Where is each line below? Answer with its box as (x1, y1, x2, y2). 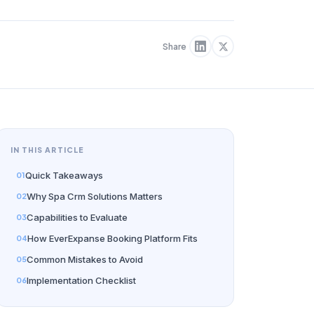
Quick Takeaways (25, 170, 103, 182)
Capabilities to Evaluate (27, 212, 128, 224)
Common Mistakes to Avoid (27, 254, 143, 266)
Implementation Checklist (27, 275, 136, 287)
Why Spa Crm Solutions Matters (27, 191, 163, 203)
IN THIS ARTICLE (11, 145, 83, 155)
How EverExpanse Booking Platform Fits (27, 233, 198, 245)
